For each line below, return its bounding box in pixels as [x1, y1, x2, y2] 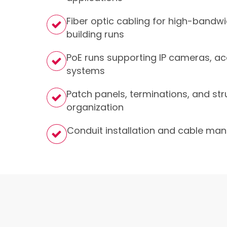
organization [66, 101, 124, 113]
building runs [66, 28, 124, 41]
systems [66, 64, 105, 77]
